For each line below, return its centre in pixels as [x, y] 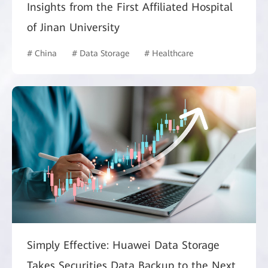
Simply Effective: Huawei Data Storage [123, 245]
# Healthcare [169, 53]
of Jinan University [73, 27]
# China [42, 53]
